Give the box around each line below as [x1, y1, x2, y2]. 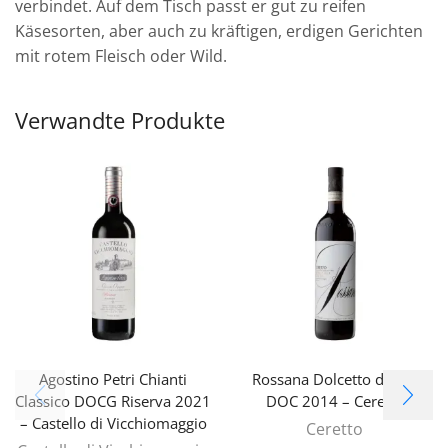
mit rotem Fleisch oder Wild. [15, 45, 227, 68]
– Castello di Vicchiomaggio [19, 412, 207, 433]
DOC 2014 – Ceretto [265, 390, 404, 411]
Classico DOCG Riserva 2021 [15, 390, 212, 411]
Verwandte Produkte [15, 104, 225, 136]
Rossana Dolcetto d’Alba [252, 368, 418, 389]
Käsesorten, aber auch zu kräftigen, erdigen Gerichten [15, 20, 423, 43]
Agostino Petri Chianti [39, 368, 188, 389]
